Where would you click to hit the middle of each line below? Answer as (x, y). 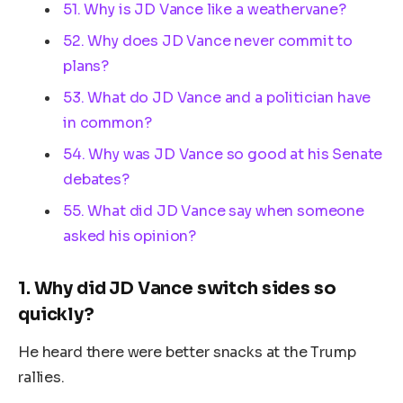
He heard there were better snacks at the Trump (187, 353)
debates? (96, 180)
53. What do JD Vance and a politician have (217, 98)
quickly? (56, 314)
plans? (86, 67)
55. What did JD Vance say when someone (214, 211)
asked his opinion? (130, 237)
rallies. (41, 378)
